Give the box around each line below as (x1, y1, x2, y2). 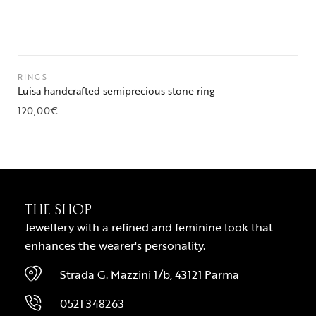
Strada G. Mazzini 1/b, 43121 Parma (60, 265, 239, 283)
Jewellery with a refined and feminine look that (25, 218, 273, 236)
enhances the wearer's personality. (25, 236, 205, 254)
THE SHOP (25, 202, 92, 219)
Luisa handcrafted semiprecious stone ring (18, 83, 214, 98)
